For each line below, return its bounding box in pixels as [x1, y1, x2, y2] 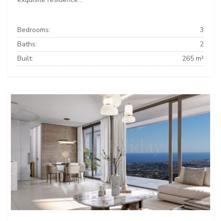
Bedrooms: [17, 25, 50, 35]
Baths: [17, 39, 37, 49]
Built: [17, 53, 33, 63]
